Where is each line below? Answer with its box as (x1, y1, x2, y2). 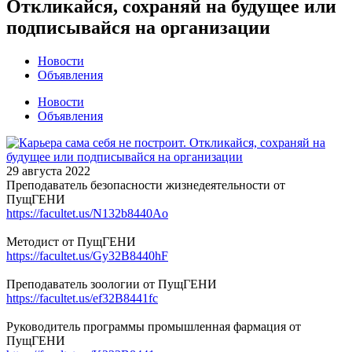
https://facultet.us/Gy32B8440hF (6, 248, 168, 262)
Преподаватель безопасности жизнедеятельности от (6, 178, 285, 192)
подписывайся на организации (6, 16, 270, 38)
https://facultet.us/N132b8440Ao (6, 206, 168, 220)
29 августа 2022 (6, 163, 90, 178)
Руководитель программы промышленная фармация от (6, 319, 301, 333)
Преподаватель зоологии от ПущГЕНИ (6, 277, 217, 291)
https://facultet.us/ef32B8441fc (6, 291, 158, 305)
